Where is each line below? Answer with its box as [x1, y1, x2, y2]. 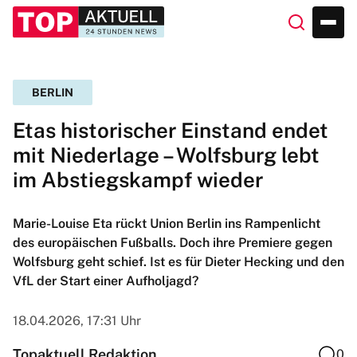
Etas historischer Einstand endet [13, 118, 328, 143]
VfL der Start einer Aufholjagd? [13, 273, 198, 288]
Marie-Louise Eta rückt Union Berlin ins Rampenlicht [13, 216, 320, 231]
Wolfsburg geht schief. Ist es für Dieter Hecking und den [13, 254, 344, 269]
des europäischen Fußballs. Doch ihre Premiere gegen [13, 235, 332, 250]
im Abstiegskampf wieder [13, 167, 263, 192]
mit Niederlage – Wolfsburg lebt [13, 143, 320, 167]
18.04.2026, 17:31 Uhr [13, 313, 141, 328]
